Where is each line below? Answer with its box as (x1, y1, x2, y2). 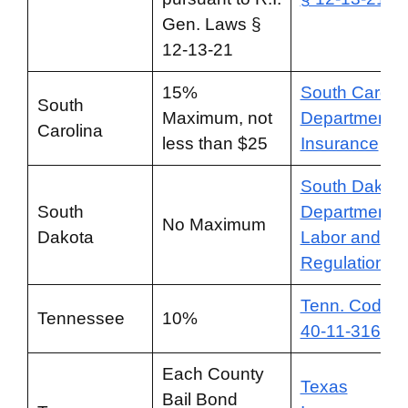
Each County (161, 364, 264, 383)
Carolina (36, 121, 103, 140)
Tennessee (36, 309, 125, 328)
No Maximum (161, 215, 266, 234)
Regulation (300, 253, 385, 272)
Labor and (300, 228, 381, 247)
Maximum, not (161, 108, 272, 127)
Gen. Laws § (161, 15, 261, 34)
